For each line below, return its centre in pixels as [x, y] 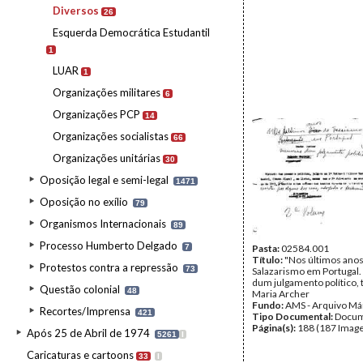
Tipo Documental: [293, 316]
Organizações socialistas [111, 136]
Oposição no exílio [84, 202]
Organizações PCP [96, 114]
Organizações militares [107, 92]
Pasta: [267, 248]
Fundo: [269, 305]
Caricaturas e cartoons [80, 355]
